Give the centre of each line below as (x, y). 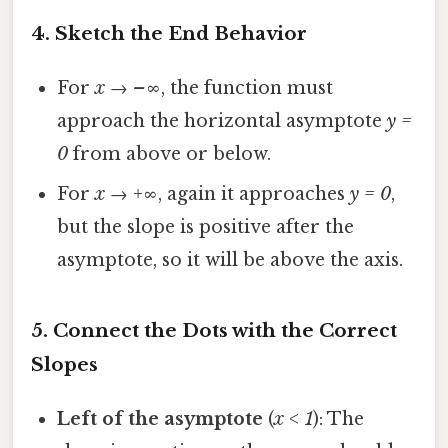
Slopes (64, 364)
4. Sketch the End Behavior (169, 34)
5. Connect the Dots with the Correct (214, 330)
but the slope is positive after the (206, 227)
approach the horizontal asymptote (222, 121)
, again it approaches (254, 194)
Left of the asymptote (160, 418)
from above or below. (170, 154)
